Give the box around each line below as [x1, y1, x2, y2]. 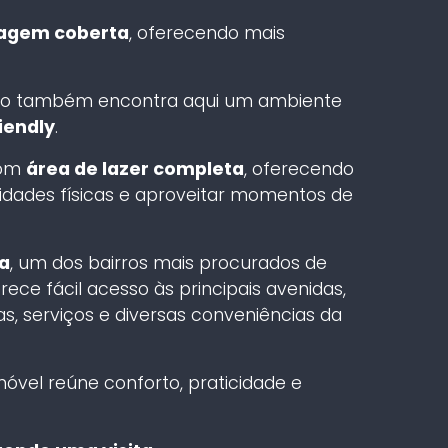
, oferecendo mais [128, 20, 285, 45]
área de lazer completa [25, 156, 244, 181]
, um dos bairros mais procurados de [9, 250, 327, 275]
